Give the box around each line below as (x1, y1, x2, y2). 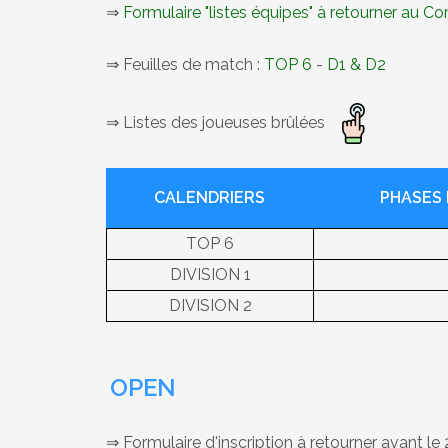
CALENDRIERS (154, 188, 265, 207)
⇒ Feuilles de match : (106, 55, 264, 74)
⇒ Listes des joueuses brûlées (106, 112, 333, 132)
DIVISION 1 (169, 265, 251, 284)
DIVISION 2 (168, 296, 252, 315)
